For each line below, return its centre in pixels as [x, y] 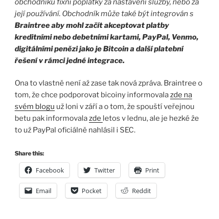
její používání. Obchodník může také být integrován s [104, 13]
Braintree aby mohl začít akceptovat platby [92, 25]
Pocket [92, 190]
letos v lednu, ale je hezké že [151, 119]
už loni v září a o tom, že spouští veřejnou [125, 107]
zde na [181, 95]
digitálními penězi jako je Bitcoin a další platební [99, 49]
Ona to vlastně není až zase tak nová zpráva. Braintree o [109, 83]
